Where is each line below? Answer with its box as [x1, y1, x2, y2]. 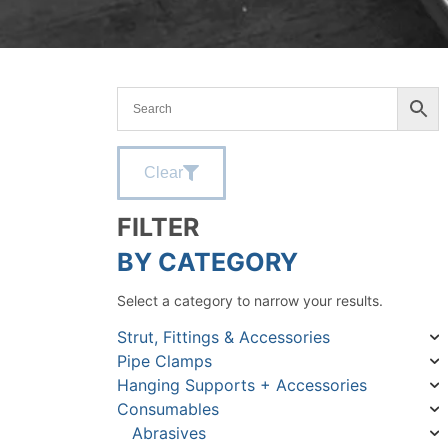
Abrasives [132, 423, 206, 444]
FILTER [117, 211, 199, 242]
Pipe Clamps [117, 351, 212, 372]
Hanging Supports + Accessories [117, 375, 367, 396]
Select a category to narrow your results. [117, 291, 383, 309]
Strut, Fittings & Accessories [117, 327, 330, 348]
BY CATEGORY [117, 246, 298, 277]
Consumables [117, 399, 219, 420]
